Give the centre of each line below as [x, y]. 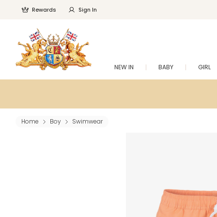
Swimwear [87, 121]
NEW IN [124, 67]
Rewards [44, 10]
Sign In [88, 10]
